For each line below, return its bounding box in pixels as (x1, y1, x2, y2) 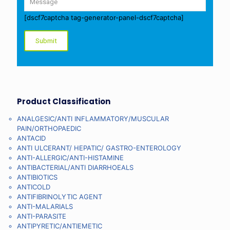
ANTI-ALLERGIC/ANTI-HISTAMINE (17, 153, 124, 162)
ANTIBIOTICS (17, 172, 57, 181)
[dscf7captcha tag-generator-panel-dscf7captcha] (24, 13, 184, 22)
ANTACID (17, 133, 46, 142)
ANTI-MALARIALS (17, 202, 73, 210)
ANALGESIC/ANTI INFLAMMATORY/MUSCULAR (17, 114, 169, 123)
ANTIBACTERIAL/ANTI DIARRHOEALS (17, 163, 133, 171)
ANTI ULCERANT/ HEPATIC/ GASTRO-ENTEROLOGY (17, 143, 181, 152)
